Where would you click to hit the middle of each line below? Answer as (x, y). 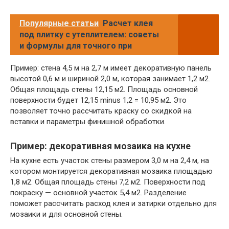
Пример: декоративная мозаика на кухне (100, 146)
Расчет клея (128, 24)
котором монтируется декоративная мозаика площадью (111, 171)
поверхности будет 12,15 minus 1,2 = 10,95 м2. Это (98, 100)
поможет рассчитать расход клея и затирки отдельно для (113, 204)
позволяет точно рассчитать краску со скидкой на (101, 111)
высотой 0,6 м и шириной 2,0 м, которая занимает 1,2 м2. (110, 79)
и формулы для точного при (76, 46)
